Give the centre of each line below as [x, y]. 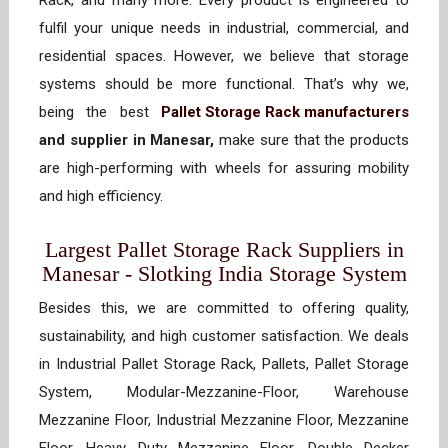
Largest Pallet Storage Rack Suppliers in [224, 250]
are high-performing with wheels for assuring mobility [224, 168]
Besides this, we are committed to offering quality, [224, 308]
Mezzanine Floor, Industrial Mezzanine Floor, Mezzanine [224, 420]
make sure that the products [311, 140]
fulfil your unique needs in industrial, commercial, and [224, 28]
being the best [100, 112]
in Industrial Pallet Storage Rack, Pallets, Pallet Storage [224, 364]
